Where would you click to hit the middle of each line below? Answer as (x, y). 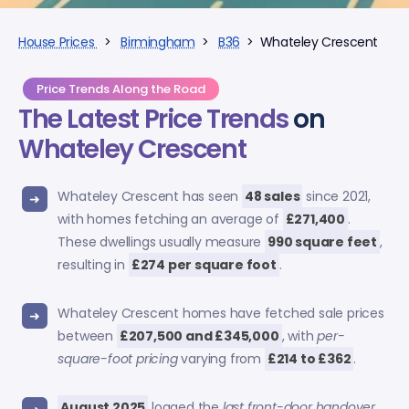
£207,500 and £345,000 (199, 336)
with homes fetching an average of (170, 219)
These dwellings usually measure (161, 241)
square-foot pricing (118, 358)
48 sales (272, 196)
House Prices (58, 42)
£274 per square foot (204, 264)
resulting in (93, 264)
